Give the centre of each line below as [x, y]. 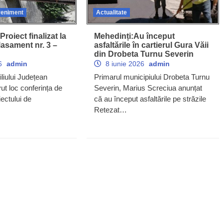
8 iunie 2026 [125, 63]
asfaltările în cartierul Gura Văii [151, 45]
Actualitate [111, 12]
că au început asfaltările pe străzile [150, 99]
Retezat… [110, 110]
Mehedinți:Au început [134, 36]
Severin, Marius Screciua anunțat [148, 88]
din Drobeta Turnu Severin [144, 54]
